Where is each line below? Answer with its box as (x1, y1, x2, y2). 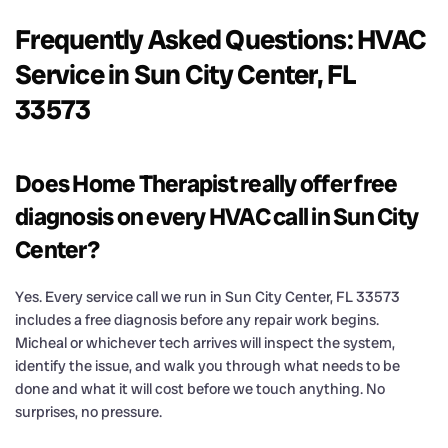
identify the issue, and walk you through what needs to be (15, 355, 400, 376)
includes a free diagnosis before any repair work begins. (15, 309, 379, 330)
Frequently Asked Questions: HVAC (15, 21, 426, 57)
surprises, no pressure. (15, 401, 162, 422)
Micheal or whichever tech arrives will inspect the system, (15, 332, 395, 353)
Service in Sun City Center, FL (15, 56, 357, 92)
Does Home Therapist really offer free (15, 167, 398, 199)
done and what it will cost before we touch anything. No (15, 378, 385, 399)
